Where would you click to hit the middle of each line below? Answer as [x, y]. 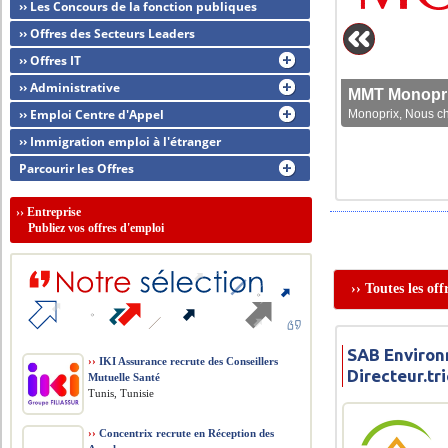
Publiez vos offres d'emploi [90, 228]
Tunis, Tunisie [121, 393]
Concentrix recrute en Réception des [185, 433]
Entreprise [54, 212]
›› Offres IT [50, 60]
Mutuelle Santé [124, 377]
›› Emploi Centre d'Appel [92, 114]
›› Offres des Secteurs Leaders [107, 33]
